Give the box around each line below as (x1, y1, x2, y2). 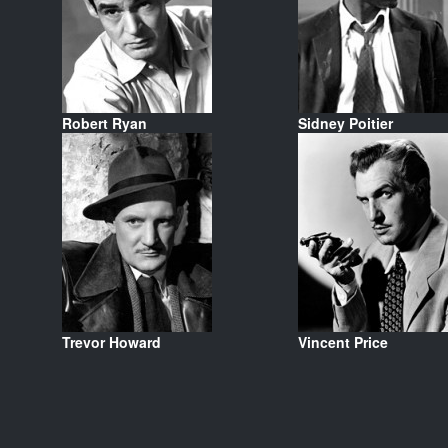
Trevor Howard (61, 331, 161, 352)
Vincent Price (297, 331, 388, 352)
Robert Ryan (61, 112, 147, 133)
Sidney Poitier (297, 112, 393, 133)
